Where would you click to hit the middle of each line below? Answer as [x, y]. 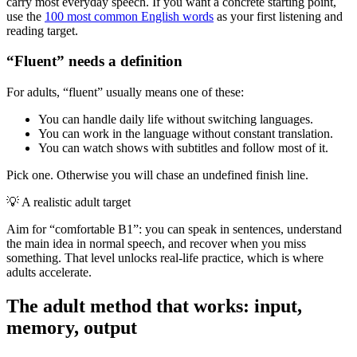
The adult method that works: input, [154, 306]
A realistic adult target [76, 202]
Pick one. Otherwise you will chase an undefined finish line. [157, 175]
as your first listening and [278, 16]
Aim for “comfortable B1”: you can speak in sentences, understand [174, 229]
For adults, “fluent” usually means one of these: [125, 92]
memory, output [72, 327]
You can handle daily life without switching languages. [176, 119]
